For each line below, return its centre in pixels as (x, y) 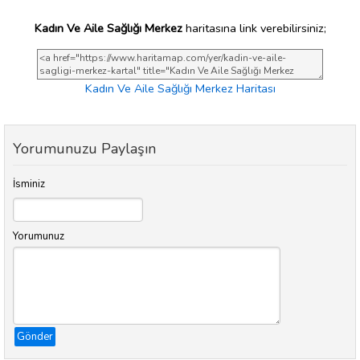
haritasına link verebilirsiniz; (254, 28)
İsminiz (29, 184)
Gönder (35, 337)
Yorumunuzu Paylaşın (84, 149)
